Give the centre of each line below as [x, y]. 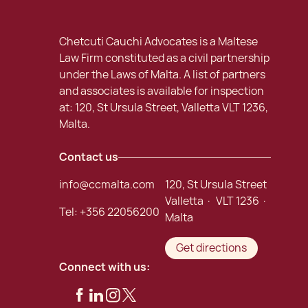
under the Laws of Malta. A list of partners [162, 75]
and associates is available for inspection [161, 91]
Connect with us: [104, 267]
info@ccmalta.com [107, 185]
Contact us [88, 157]
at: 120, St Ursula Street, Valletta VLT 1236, [163, 108]
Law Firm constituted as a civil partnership [164, 58]
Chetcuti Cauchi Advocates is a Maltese [158, 42]
